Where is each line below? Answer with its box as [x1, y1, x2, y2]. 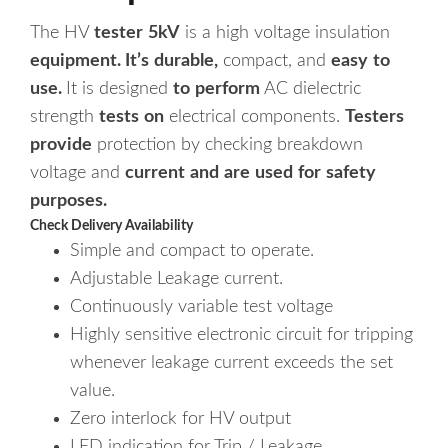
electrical [169, 108, 236, 127]
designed [99, 80, 168, 99]
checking [205, 136, 272, 155]
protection [97, 136, 176, 155]
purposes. [30, 192, 107, 211]
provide [30, 136, 92, 155]
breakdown [277, 136, 363, 155]
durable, [154, 52, 218, 71]
